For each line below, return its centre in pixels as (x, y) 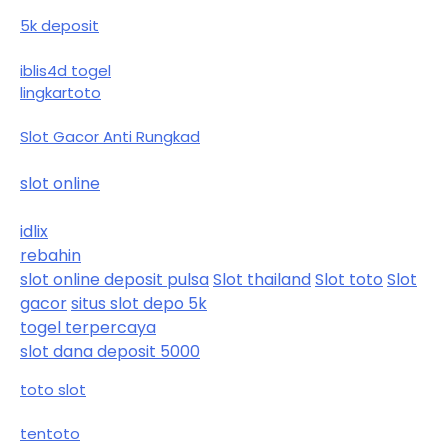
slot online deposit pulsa (114, 280)
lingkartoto (60, 92)
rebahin (50, 256)
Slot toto (349, 280)
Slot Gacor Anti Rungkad (110, 137)
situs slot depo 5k (139, 304)
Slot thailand (262, 280)
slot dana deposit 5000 (110, 352)
